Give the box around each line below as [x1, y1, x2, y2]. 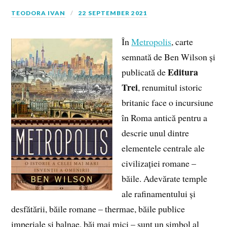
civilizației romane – [122, 157, 197, 170]
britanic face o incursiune [122, 96, 214, 109]
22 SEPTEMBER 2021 [79, 9, 148, 17]
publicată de [122, 66, 168, 79]
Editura [168, 65, 199, 79]
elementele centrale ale [122, 142, 205, 155]
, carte [171, 35, 194, 48]
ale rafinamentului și [122, 187, 196, 200]
